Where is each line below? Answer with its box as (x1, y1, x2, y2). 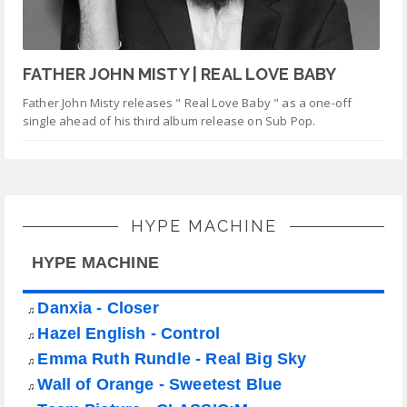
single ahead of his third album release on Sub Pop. (23, 113, 316, 130)
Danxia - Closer (37, 298, 159, 317)
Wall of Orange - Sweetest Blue (37, 374, 283, 393)
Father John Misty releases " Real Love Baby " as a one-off (23, 94, 352, 112)
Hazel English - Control (37, 323, 221, 342)
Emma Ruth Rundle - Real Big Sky (37, 349, 307, 368)
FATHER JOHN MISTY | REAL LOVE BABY (23, 65, 337, 84)
